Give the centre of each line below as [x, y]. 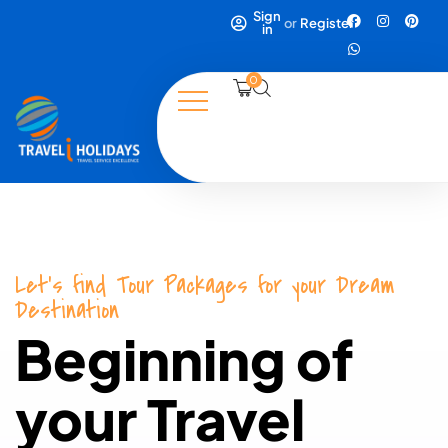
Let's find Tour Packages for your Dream [204, 286]
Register [327, 22]
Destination [67, 311]
